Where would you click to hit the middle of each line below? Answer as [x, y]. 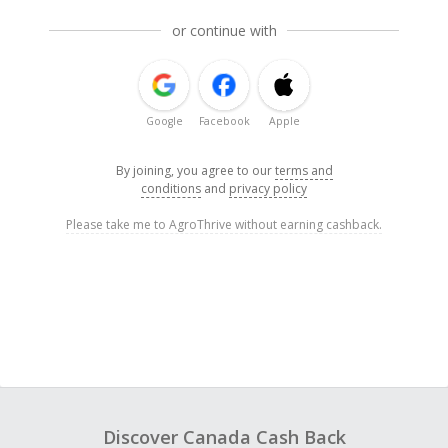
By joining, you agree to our [195, 171]
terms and [303, 171]
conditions [171, 189]
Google [164, 121]
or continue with [224, 31]
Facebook [224, 121]
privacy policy [268, 189]
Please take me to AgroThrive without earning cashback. [224, 225]
